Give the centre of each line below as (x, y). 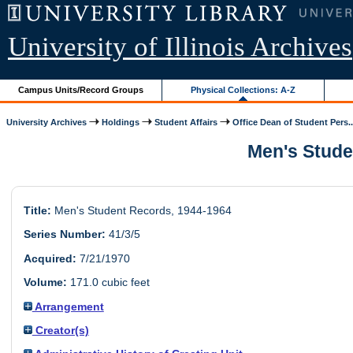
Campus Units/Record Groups (81, 89)
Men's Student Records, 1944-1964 (141, 211)
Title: (37, 211)
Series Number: (64, 234)
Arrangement (68, 306)
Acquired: (50, 258)
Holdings (121, 122)
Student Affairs (186, 122)
